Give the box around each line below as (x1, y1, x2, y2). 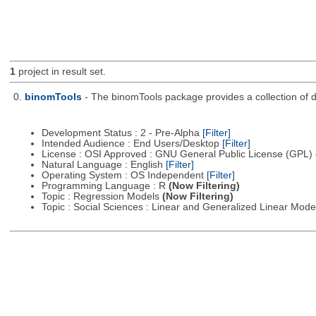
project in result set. (15, 66, 106, 78)
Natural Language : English (41, 159, 166, 171)
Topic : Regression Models (41, 191, 162, 202)
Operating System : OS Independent (41, 170, 207, 181)
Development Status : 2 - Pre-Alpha (41, 128, 202, 139)
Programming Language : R (41, 181, 169, 192)
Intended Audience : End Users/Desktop (41, 138, 222, 150)
